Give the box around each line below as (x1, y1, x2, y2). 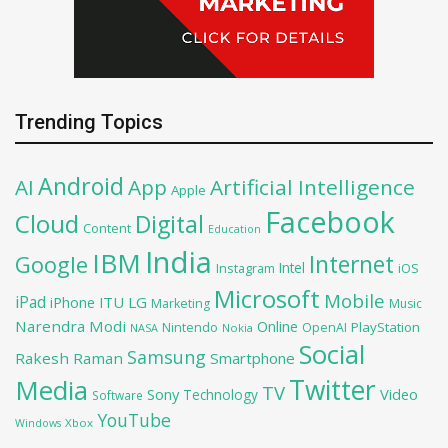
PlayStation (351, 318, 420, 337)
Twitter (289, 372, 376, 409)
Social (299, 337, 365, 373)
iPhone (50, 292, 95, 313)
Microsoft (214, 283, 320, 316)
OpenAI (302, 319, 347, 337)
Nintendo (162, 319, 218, 337)
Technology (183, 385, 258, 405)
